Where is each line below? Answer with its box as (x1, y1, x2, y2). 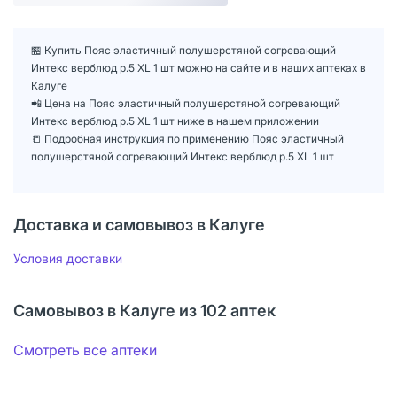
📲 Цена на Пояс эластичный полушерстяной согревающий (31, 97, 340, 111)
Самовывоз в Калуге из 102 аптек (13, 301, 276, 321)
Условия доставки (13, 251, 122, 267)
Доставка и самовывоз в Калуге (13, 215, 265, 235)
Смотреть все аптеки (13, 341, 157, 360)
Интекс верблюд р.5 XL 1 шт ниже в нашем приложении (31, 114, 319, 128)
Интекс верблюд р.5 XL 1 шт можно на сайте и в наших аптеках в (31, 61, 366, 75)
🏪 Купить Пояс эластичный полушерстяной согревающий (31, 43, 336, 58)
